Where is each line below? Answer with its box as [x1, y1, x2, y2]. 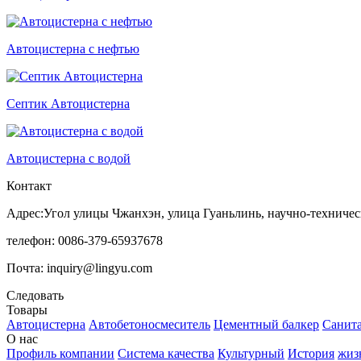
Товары [6, 302, 48, 317]
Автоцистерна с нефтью [6, 41, 139, 56]
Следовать [6, 288, 64, 302]
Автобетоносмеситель [89, 317, 210, 331]
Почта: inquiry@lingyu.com [6, 260, 152, 275]
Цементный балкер [214, 317, 319, 331]
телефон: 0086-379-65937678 [6, 233, 163, 247]
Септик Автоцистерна [6, 96, 130, 110]
